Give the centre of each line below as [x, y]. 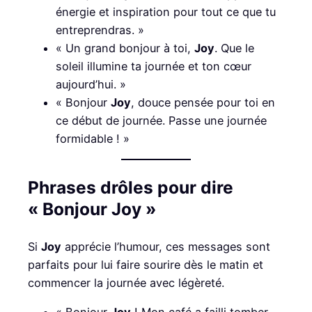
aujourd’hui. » [91, 84]
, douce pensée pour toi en [203, 102]
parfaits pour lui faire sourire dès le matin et [146, 264]
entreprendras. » [100, 30]
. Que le [234, 48]
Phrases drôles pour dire [131, 188]
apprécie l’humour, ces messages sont [166, 246]
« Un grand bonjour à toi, [125, 48]
